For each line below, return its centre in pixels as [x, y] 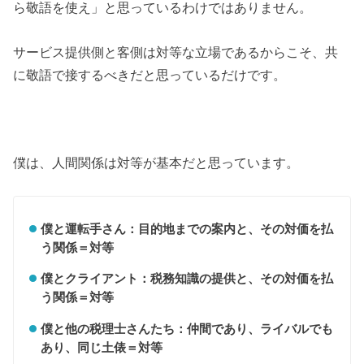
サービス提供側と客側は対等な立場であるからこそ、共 [176, 52]
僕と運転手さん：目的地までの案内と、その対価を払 [186, 228]
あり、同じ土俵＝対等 [101, 347]
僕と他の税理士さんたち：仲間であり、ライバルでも [186, 328]
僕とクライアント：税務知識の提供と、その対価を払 [186, 279]
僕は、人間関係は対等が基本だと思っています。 [156, 163]
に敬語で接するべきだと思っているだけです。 [150, 74]
